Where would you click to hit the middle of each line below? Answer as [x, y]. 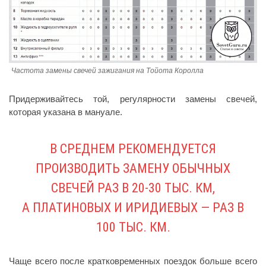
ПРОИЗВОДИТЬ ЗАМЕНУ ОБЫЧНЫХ [133, 168]
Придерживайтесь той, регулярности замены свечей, [133, 99]
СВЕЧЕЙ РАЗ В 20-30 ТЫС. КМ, [133, 188]
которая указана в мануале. [66, 112]
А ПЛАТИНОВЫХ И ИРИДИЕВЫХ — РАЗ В [133, 207]
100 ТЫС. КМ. [133, 227]
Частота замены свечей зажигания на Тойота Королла [107, 70]
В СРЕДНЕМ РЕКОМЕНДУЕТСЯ [133, 148]
